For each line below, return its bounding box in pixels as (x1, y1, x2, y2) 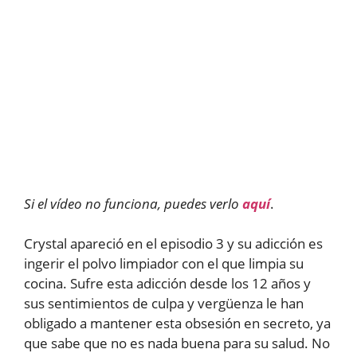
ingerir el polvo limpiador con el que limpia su (24, 254, 304, 273)
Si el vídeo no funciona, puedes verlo (24, 194, 242, 213)
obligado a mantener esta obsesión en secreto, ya (24, 314, 331, 332)
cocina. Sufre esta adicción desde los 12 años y (24, 274, 311, 292)
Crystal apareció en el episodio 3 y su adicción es (24, 234, 323, 253)
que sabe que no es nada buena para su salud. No (24, 334, 330, 352)
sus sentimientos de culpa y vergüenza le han (24, 294, 304, 312)
